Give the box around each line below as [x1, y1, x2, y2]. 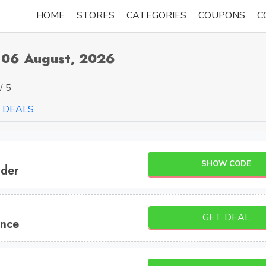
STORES [77, 8, 115, 22]
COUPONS [198, 8, 245, 22]
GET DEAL [202, 211, 251, 224]
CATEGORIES [126, 8, 186, 22]
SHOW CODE [201, 158, 252, 169]
